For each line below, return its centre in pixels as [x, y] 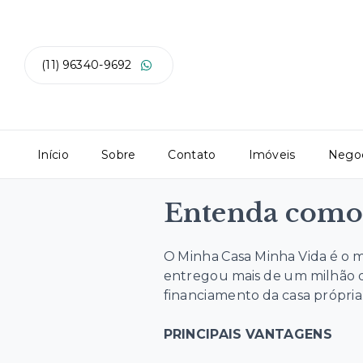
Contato [192, 154]
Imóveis [272, 154]
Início [53, 154]
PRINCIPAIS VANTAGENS [248, 334]
